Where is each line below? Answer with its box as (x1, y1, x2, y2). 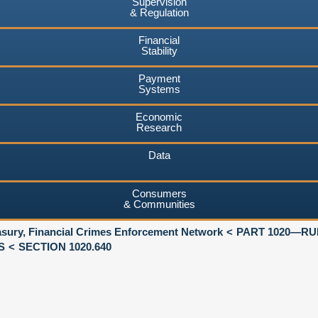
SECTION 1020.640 (18, 240, 111, 253)
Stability (141, 44, 177, 57)
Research (136, 121, 182, 133)
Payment (138, 72, 180, 84)
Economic (136, 110, 182, 123)
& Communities (123, 197, 195, 210)
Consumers (131, 187, 187, 199)
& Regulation (129, 6, 189, 18)
